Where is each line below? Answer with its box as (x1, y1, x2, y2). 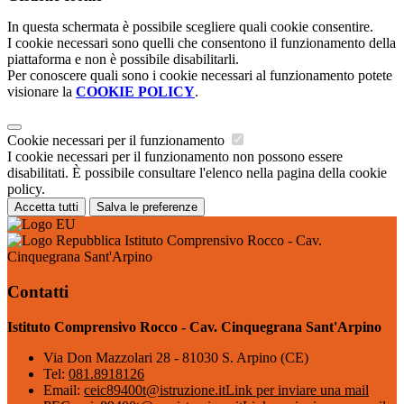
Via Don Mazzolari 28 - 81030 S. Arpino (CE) (43, 349, 308, 365)
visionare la (7, 84, 76, 100)
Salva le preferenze (96, 200, 197, 215)
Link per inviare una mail (225, 381, 369, 398)
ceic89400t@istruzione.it (84, 381, 225, 398)
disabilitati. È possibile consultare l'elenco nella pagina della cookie (7, 165, 387, 181)
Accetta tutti (14, 200, 78, 215)
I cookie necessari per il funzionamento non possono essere (7, 149, 343, 165)
